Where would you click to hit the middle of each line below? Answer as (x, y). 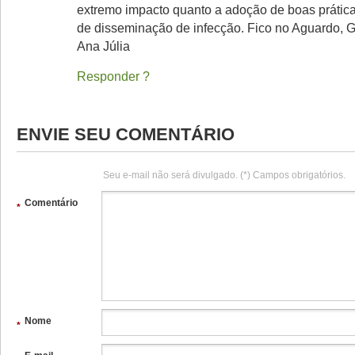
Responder (108, 76)
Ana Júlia (103, 46)
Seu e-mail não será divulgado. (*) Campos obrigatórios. (224, 175)
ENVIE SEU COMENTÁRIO (126, 134)
